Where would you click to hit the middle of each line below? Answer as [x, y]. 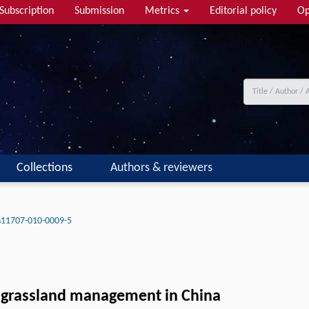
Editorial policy [243, 11]
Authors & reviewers [161, 168]
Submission [99, 11]
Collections [44, 168]
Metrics [163, 11]
